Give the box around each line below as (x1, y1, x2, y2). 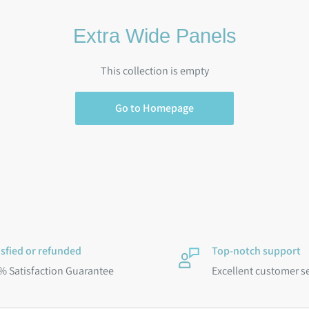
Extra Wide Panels (72, 25, 237, 48)
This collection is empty (100, 63, 209, 79)
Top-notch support (212, 243, 301, 259)
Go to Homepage (115, 101, 194, 116)
